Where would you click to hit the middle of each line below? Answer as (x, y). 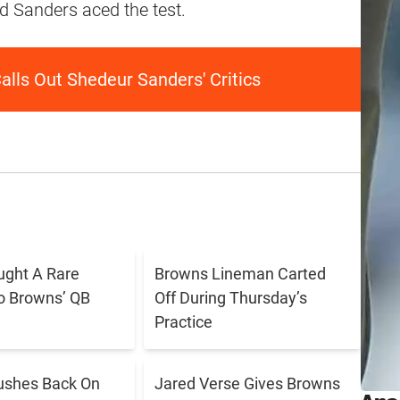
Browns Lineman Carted (241, 273)
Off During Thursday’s (231, 297)
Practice (184, 321)
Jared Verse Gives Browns (248, 384)
